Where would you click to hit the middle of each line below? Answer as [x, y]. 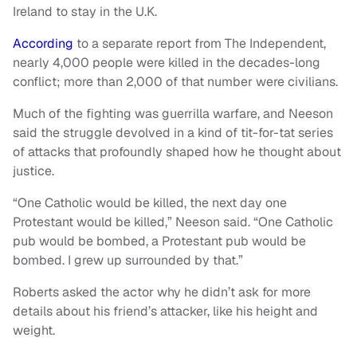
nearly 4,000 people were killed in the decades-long [167, 63]
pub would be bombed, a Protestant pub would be [159, 241]
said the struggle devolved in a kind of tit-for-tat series [173, 133]
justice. [33, 171]
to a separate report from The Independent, [200, 44]
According [43, 44]
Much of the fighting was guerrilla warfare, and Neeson [173, 114]
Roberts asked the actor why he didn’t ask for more [162, 292]
